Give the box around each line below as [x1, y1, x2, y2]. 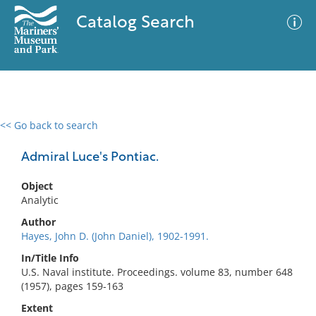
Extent [21, 301, 53, 315]
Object [21, 179, 53, 193]
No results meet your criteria [87, 205, 224, 219]
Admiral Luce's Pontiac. [21, 151, 159, 164]
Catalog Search [75, 15, 195, 32]
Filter [272, 133, 296, 144]
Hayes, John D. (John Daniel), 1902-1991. [21, 229, 209, 243]
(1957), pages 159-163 [21, 279, 123, 293]
